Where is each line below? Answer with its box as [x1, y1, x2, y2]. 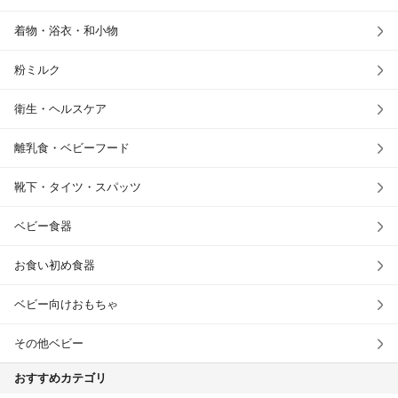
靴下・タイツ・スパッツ [14, 180, 141, 195]
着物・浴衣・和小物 [14, 24, 118, 38]
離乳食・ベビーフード [14, 141, 130, 155]
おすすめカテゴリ [14, 371, 107, 386]
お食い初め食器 [14, 259, 95, 273]
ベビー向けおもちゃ [14, 298, 118, 312]
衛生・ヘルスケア [14, 102, 107, 116]
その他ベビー [14, 337, 84, 351]
